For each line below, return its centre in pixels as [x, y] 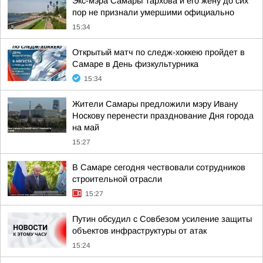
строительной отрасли [117, 179]
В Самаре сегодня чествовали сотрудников [159, 167]
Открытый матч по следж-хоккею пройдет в [159, 52]
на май [86, 127]
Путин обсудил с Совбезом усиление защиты [162, 219]
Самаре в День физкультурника [135, 64]
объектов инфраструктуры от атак [139, 231]
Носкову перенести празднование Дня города [163, 116]
